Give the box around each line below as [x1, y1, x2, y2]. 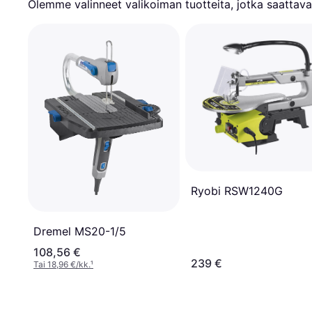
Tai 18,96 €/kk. [33, 259, 91, 270]
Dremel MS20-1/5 [33, 224, 126, 239]
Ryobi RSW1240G [191, 183, 283, 198]
